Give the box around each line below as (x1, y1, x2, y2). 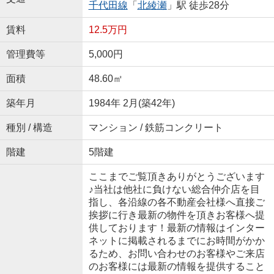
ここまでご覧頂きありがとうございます (88, 171, 265, 182)
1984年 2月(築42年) (88, 97, 175, 108)
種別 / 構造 (6, 122, 53, 133)
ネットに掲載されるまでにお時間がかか (88, 235, 265, 246)
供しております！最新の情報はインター (88, 222, 265, 233)
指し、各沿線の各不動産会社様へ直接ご (88, 196, 265, 207)
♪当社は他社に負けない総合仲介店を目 (88, 183, 260, 194)
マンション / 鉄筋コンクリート (88, 122, 223, 133)
